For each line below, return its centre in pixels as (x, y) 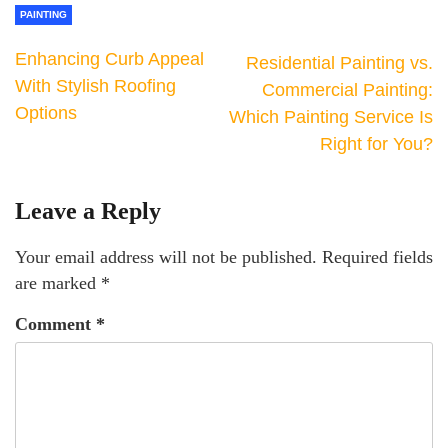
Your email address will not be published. (166, 257)
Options (46, 113)
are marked (58, 283)
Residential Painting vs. (339, 63)
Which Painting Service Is (331, 117)
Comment (55, 324)
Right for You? (376, 144)
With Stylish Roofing (95, 86)
